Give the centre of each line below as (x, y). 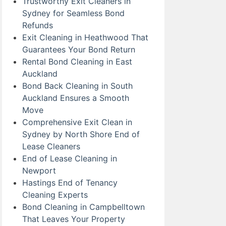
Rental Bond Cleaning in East (77, 61)
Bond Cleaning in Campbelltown (83, 207)
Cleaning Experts (55, 194)
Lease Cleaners (51, 146)
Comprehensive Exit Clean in (77, 122)
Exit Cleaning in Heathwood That (85, 37)
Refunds (38, 25)
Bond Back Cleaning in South (77, 86)
